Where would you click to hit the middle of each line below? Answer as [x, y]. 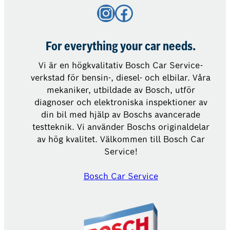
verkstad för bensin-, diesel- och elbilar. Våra [121, 78]
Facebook [118, 12]
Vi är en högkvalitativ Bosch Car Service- [121, 66]
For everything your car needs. [121, 47]
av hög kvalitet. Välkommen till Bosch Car [121, 140]
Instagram [102, 12]
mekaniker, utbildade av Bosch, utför [121, 90]
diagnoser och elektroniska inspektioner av [121, 103]
